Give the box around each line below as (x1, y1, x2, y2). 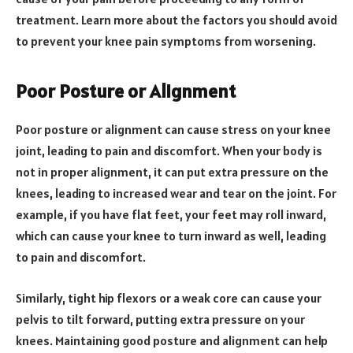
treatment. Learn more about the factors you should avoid (16, 12, 337, 28)
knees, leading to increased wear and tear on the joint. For (16, 185, 336, 202)
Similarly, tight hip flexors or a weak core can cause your (16, 289, 321, 306)
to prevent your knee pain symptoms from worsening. (16, 33, 316, 50)
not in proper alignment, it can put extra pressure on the (16, 164, 329, 180)
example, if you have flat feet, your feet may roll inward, (16, 206, 326, 223)
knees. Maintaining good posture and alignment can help (16, 332, 328, 348)
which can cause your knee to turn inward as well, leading (16, 228, 326, 244)
